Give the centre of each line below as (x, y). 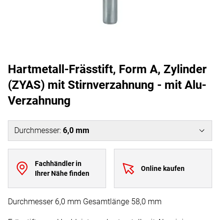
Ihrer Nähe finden (62, 173)
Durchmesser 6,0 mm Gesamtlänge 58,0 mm (85, 202)
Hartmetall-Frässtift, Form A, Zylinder (107, 69)
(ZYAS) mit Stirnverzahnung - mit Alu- (107, 85)
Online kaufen (163, 168)
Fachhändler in (58, 164)
